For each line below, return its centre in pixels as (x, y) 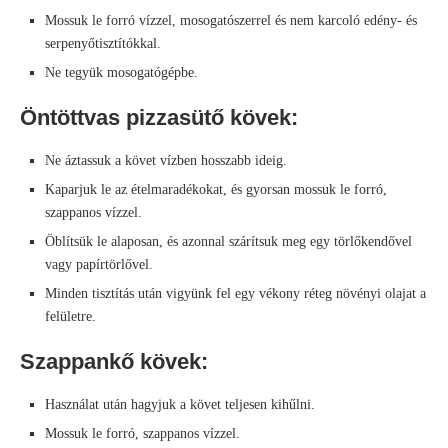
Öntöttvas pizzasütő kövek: (159, 118)
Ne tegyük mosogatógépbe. (121, 73)
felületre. (70, 317)
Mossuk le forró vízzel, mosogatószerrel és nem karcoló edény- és (231, 21)
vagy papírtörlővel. (99, 265)
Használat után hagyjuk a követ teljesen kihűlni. (180, 405)
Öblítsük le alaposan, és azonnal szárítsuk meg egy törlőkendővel (228, 242)
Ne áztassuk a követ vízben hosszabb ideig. (166, 161)
